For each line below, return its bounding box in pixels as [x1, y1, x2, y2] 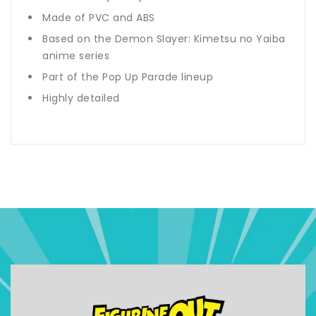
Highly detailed [42, 91, 120, 106]
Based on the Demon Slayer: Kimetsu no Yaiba [42, 32, 286, 47]
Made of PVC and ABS [42, 11, 158, 25]
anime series [42, 49, 109, 63]
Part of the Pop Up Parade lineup [42, 70, 213, 85]
